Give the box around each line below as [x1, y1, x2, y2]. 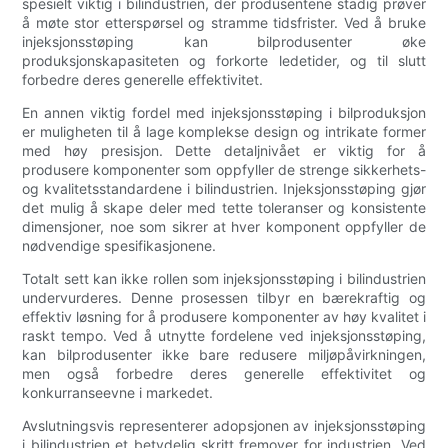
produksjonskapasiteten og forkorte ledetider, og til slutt [22, 52, 426, 70]
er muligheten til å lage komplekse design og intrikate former [22, 123, 426, 141]
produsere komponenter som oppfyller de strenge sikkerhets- [22, 161, 426, 179]
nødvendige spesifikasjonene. [22, 237, 217, 255]
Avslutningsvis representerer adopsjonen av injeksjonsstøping [22, 417, 426, 435]
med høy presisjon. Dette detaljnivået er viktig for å [22, 142, 426, 160]
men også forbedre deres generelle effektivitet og [22, 365, 426, 383]
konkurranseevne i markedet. [22, 384, 214, 402]
